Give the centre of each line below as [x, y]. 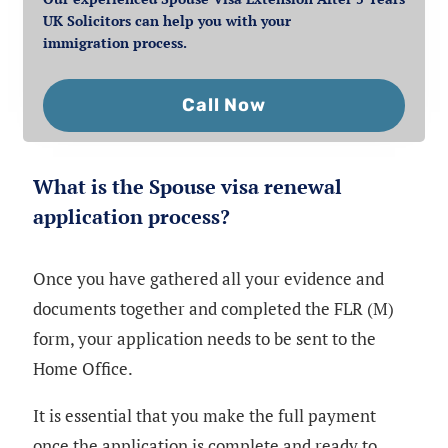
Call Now [224, 105]
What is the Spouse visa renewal [187, 187]
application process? [131, 217]
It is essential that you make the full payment [204, 416]
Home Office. [83, 369]
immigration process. [115, 43]
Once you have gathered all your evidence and [208, 279]
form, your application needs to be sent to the [204, 339]
